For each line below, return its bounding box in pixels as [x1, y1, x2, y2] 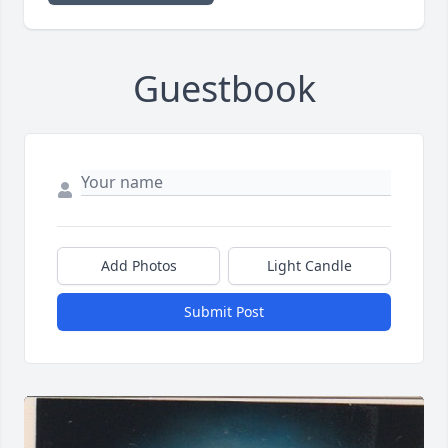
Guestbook [132, 64, 316, 114]
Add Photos [100, 256, 177, 276]
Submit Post [184, 302, 264, 322]
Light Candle [267, 256, 352, 276]
